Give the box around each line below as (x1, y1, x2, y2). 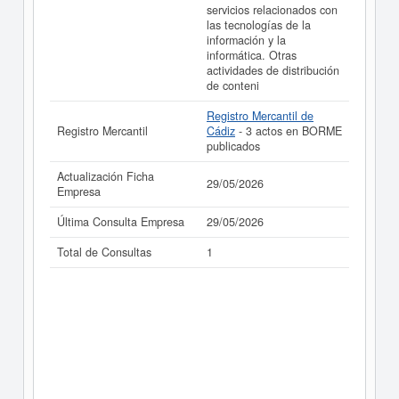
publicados (207, 138, 260, 154)
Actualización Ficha (57, 168, 154, 184)
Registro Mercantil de (207, 108, 313, 124)
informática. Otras (207, 47, 297, 63)
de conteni (207, 77, 259, 94)
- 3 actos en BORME (235, 123, 342, 139)
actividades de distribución (207, 62, 339, 78)
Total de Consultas (57, 244, 151, 260)
